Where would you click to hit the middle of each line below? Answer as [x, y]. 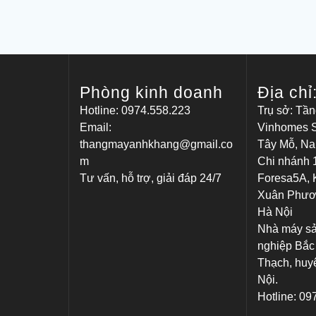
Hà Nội [275, 212]
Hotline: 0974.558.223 [135, 111]
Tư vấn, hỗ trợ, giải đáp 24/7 [151, 178]
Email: [96, 128]
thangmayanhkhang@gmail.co [157, 145]
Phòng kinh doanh [152, 93]
